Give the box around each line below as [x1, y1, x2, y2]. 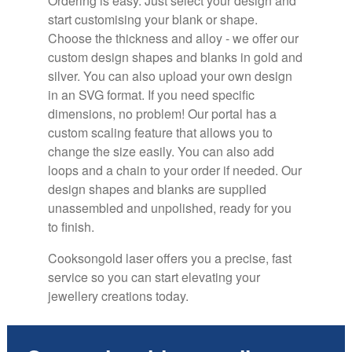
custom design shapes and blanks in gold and [47, 47, 302, 66]
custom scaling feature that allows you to [47, 123, 273, 141]
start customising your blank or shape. [47, 9, 258, 28]
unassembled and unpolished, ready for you [47, 198, 291, 217]
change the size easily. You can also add [47, 141, 274, 160]
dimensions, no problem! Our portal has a [47, 104, 277, 123]
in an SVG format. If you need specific [47, 85, 255, 104]
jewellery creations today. [47, 286, 189, 305]
